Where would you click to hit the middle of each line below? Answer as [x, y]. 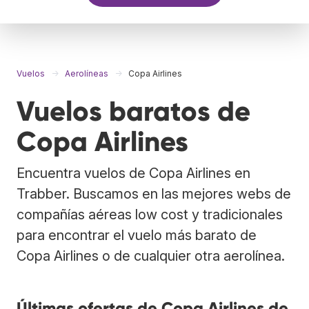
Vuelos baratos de [133, 111]
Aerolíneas [87, 73]
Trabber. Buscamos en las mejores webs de [154, 193]
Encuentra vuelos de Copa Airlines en [133, 173]
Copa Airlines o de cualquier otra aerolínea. [151, 256]
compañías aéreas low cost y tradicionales [150, 214]
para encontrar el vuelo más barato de [137, 235]
